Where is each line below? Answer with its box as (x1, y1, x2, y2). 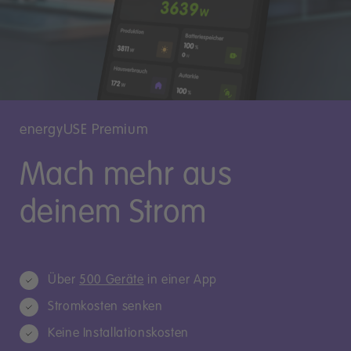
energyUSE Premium (20, 122, 149, 137)
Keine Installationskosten (48, 327, 189, 340)
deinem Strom (20, 197, 207, 229)
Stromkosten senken (48, 300, 163, 313)
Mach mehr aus (20, 159, 233, 191)
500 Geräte (79, 273, 144, 287)
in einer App (143, 273, 217, 287)
